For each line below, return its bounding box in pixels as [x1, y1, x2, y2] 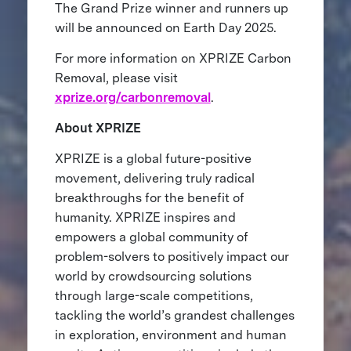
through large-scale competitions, [54, 288, 253, 303]
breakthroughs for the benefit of [54, 190, 244, 205]
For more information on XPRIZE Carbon [54, 50, 291, 66]
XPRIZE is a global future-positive [54, 150, 251, 166]
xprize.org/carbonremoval [54, 89, 211, 105]
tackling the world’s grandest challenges [54, 307, 295, 323]
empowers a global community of [54, 229, 248, 244]
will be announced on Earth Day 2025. [54, 20, 277, 35]
